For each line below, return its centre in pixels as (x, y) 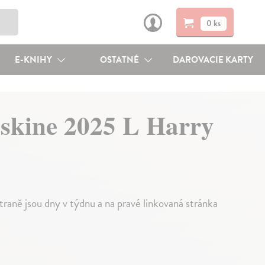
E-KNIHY (34, 60)
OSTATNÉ (121, 60)
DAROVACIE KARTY (213, 60)
